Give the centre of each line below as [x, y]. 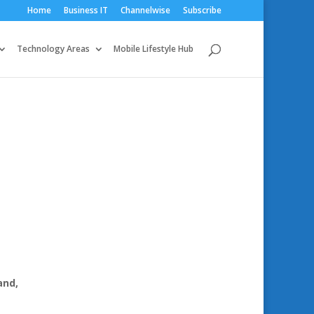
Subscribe [202, 10]
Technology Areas [53, 49]
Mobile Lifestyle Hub [153, 49]
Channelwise [145, 10]
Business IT [86, 10]
